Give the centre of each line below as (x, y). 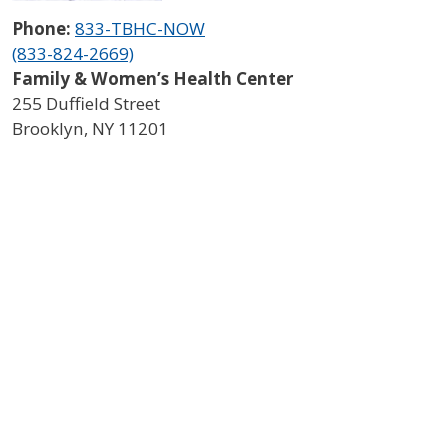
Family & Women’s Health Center (152, 78)
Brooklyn (48, 128)
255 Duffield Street (86, 103)
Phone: (43, 28)
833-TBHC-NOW (140, 28)
